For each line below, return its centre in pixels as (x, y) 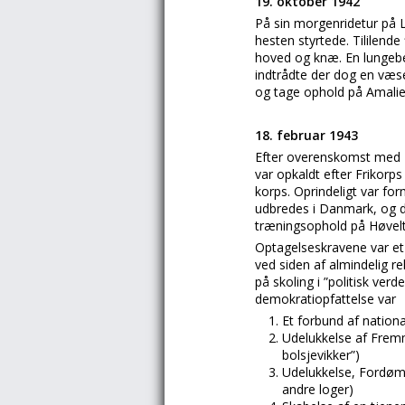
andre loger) (318, 389)
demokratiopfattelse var (325, 299)
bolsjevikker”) (321, 355)
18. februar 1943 (306, 135)
